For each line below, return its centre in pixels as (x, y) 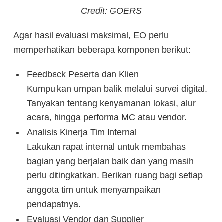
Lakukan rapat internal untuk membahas (106, 147)
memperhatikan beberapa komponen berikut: (102, 50)
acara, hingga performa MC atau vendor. (107, 118)
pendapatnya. (54, 204)
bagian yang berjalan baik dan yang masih (110, 161)
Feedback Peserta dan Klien (83, 75)
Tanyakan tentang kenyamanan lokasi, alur (111, 103)
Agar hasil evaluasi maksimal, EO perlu (91, 35)
